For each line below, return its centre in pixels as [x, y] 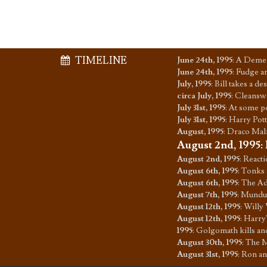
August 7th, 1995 [207, 195]
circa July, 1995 [204, 96]
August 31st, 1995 [207, 255]
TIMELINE [100, 61]
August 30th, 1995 [209, 243]
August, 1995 [200, 132]
